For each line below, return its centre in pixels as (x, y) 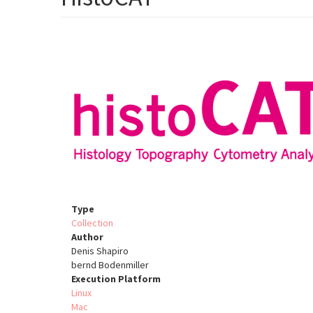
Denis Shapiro (100, 251)
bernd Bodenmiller (110, 265)
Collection (92, 223)
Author (87, 237)
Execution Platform (116, 279)
